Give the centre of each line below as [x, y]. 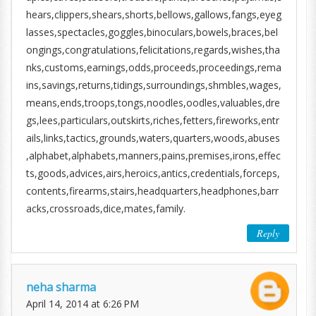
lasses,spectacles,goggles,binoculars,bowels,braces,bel [152, 32]
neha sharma [61, 287]
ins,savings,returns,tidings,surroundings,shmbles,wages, [154, 85]
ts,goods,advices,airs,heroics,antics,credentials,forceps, [153, 173]
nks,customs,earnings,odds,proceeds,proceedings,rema [154, 67]
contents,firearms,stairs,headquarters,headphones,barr [152, 190]
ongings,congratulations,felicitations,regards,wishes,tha [153, 49]
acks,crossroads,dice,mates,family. [106, 208]
